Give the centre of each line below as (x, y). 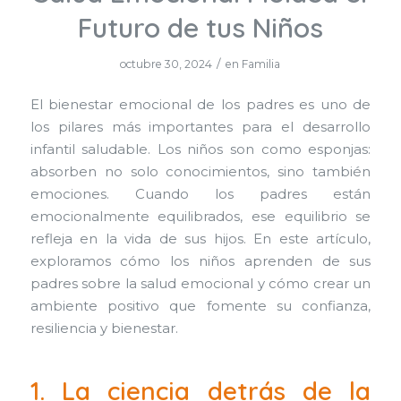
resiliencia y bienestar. (104, 329)
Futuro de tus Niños (200, 28)
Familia (261, 64)
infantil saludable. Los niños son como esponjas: (200, 150)
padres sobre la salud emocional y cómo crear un (200, 284)
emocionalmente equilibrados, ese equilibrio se (200, 217)
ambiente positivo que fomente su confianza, (200, 307)
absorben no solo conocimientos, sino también (200, 172)
